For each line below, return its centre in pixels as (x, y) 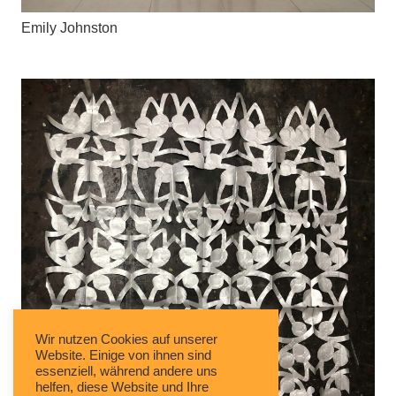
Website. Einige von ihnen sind (123, 355)
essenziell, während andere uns (126, 371)
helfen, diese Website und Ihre (122, 387)
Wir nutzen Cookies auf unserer (126, 339)
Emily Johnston (69, 27)
